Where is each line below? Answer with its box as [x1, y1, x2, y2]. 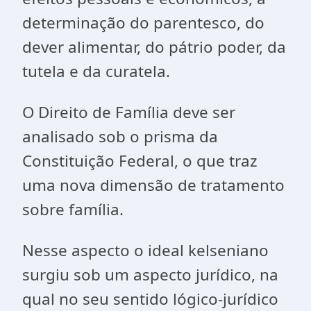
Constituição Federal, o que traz [22, 150, 258, 171]
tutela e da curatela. [22, 60, 170, 82]
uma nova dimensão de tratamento [22, 174, 285, 196]
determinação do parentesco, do [22, 12, 264, 33]
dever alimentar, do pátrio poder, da [22, 36, 286, 58]
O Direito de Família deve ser [22, 101, 235, 123]
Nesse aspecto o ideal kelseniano [22, 239, 269, 261]
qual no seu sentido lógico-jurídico [22, 288, 278, 310]
